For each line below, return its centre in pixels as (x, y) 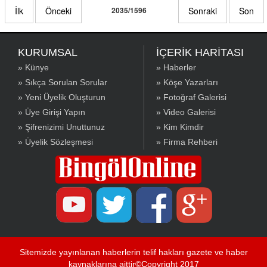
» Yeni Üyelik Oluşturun (62, 97)
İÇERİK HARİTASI (200, 53)
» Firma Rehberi (187, 142)
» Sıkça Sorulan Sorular (63, 83)
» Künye (33, 68)
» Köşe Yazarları (187, 83)
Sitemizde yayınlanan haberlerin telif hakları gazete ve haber (133, 252)
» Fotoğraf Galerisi (191, 97)
